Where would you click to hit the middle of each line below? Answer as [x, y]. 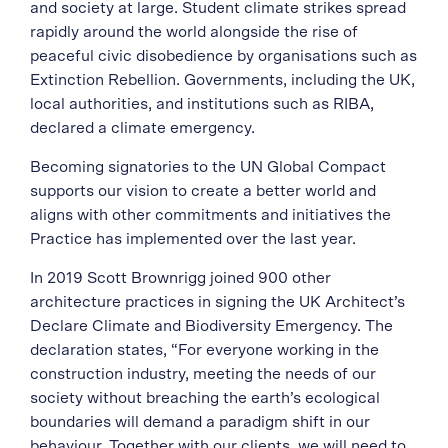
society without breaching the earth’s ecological [205, 398]
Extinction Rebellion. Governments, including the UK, [222, 80]
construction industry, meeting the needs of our [203, 374]
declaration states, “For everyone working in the [204, 350]
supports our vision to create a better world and [203, 191]
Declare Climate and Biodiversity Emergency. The [211, 326]
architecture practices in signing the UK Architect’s [217, 302]
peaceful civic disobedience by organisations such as [223, 56]
